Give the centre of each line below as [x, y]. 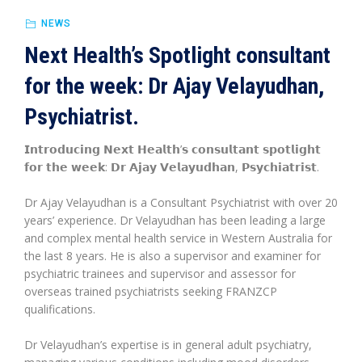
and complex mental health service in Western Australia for [178, 238]
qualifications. [60, 309]
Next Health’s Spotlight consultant [177, 55]
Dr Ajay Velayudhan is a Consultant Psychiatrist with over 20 [181, 202]
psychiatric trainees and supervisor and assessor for [160, 274]
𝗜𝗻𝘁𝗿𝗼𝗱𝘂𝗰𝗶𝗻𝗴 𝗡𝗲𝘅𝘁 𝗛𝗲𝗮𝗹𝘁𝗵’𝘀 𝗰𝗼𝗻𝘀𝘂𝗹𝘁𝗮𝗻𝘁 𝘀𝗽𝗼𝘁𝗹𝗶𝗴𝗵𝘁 [173, 149]
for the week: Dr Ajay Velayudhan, [174, 86]
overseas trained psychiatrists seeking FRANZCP [151, 291]
